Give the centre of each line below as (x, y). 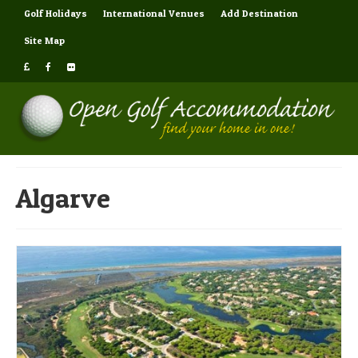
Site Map (44, 40)
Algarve (63, 198)
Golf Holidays (56, 13)
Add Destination (259, 13)
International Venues (154, 13)
